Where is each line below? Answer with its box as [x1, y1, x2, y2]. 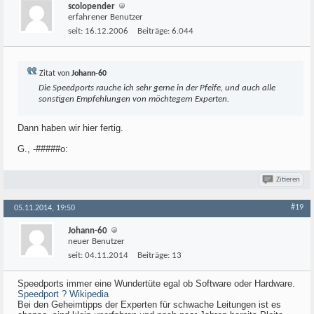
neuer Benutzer [68, 237, 125, 246]
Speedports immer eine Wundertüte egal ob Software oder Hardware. [18, 278, 295, 289]
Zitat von [37, 69, 71, 78]
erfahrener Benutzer [68, 13, 143, 22]
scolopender [68, 2, 115, 11]
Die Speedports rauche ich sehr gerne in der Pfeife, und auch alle [39, 83, 275, 93]
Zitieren [276, 176, 300, 184]
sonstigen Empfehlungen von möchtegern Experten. [39, 95, 229, 104]
